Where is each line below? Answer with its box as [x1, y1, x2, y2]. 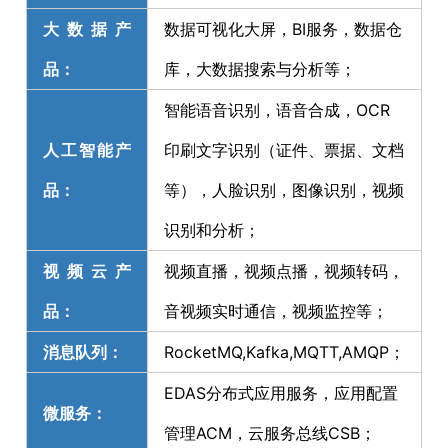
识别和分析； [164, 219, 260, 240]
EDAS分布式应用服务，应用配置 [164, 382, 398, 403]
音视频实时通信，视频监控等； [164, 300, 388, 321]
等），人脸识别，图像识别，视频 [164, 179, 404, 200]
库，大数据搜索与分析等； [164, 58, 356, 79]
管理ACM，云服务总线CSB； [164, 422, 376, 443]
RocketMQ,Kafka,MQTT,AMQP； [164, 341, 405, 362]
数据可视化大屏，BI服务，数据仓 [164, 18, 402, 39]
